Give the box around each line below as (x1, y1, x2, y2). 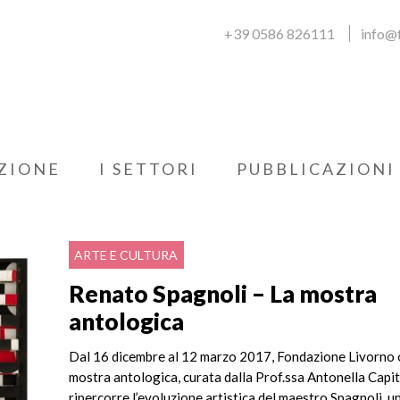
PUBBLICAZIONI (237, 158, 396, 179)
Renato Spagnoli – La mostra (69, 279, 378, 308)
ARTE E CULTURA (74, 247, 179, 263)
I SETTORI (99, 158, 198, 179)
